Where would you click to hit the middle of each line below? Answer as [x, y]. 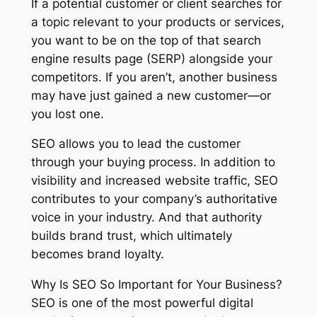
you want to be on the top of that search [146, 40]
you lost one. [67, 114]
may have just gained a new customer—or [151, 95]
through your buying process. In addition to [153, 162]
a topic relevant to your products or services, [157, 22]
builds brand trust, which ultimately [131, 236]
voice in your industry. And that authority [146, 218]
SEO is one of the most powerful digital [142, 303]
